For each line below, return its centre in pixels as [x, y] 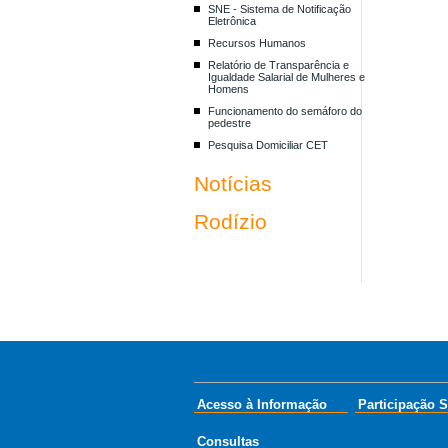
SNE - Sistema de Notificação [279, 9]
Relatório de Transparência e [278, 65]
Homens [228, 89]
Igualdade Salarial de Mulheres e [286, 77]
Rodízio [230, 221]
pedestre [229, 123]
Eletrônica [231, 21]
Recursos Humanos [256, 43]
